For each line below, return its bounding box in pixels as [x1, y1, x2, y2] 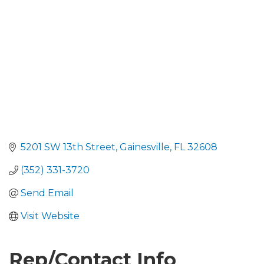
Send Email [21, 187, 74, 199]
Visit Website [21, 210, 80, 222]
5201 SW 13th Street [21, 141, 115, 153]
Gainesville [120, 141, 170, 153]
